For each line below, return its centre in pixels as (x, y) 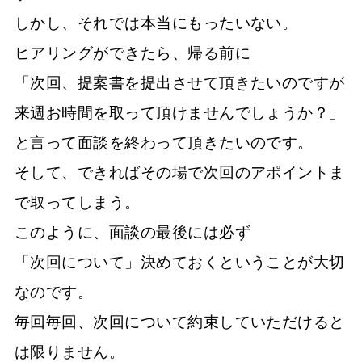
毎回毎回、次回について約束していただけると (180, 322)
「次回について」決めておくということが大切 (180, 262)
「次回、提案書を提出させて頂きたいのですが (180, 83)
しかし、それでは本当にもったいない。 (156, 23)
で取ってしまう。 (78, 202)
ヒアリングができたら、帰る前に (133, 53)
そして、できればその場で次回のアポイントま (180, 173)
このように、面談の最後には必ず (133, 232)
